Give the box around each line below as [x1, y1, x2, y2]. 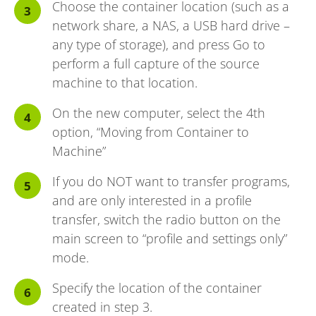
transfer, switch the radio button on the [52, 211, 281, 229]
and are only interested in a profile [52, 192, 252, 209]
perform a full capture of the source [52, 55, 260, 73]
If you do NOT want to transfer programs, [52, 173, 290, 190]
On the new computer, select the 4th [52, 104, 265, 122]
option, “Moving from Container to [52, 123, 249, 141]
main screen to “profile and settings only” [52, 230, 287, 248]
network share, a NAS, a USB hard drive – [52, 17, 290, 35]
